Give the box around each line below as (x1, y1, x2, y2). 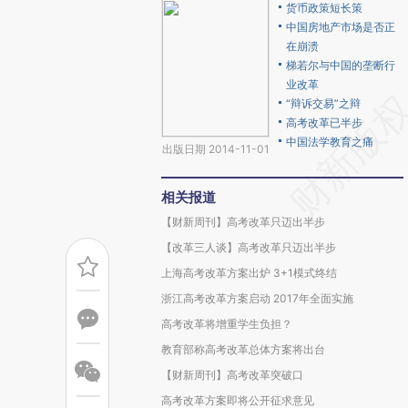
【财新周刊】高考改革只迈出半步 (161, 215, 325, 229)
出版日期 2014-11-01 (161, 142, 270, 156)
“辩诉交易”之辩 (286, 97, 361, 110)
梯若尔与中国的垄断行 (286, 58, 395, 72)
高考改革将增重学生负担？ (161, 317, 292, 331)
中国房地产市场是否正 (286, 20, 395, 34)
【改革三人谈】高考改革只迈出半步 (161, 240, 336, 254)
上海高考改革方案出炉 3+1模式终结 (161, 266, 337, 280)
